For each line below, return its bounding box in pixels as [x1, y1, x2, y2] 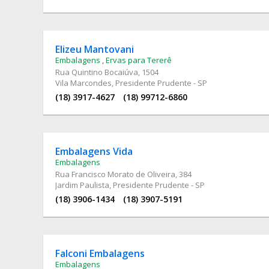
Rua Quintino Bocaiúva [55, 66, 138, 77]
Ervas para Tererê [106, 54, 172, 65]
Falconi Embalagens [55, 246, 145, 260]
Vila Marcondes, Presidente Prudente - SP [55, 77, 207, 88]
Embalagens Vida [55, 144, 133, 158]
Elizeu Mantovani [55, 42, 134, 56]
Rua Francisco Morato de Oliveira [55, 168, 175, 180]
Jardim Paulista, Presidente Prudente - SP [55, 179, 205, 190]
